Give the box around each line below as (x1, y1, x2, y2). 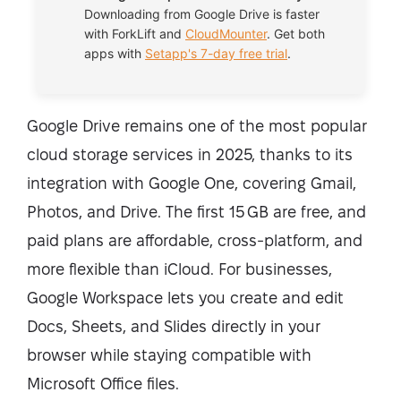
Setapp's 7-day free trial (145, 46, 287, 61)
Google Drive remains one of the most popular (27, 117, 367, 134)
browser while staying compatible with (27, 346, 311, 363)
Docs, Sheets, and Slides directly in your (27, 318, 320, 335)
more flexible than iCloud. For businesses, (27, 260, 332, 277)
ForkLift (112, 26, 156, 41)
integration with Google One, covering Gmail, (27, 175, 356, 192)
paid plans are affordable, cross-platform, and (27, 232, 363, 249)
